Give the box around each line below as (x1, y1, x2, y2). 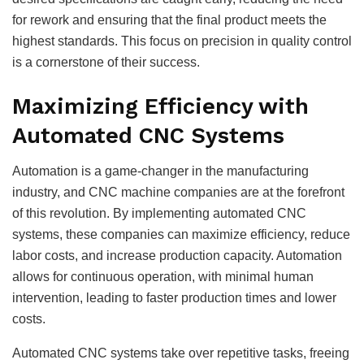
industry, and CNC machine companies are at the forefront (12, 185, 344, 200)
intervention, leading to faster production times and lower (12, 291, 336, 305)
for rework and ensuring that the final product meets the (12, 12, 327, 27)
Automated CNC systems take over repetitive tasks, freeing (12, 346, 349, 361)
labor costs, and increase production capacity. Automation (12, 249, 342, 263)
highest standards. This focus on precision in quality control (12, 33, 352, 48)
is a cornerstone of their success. (12, 54, 200, 69)
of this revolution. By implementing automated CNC (12, 206, 306, 221)
